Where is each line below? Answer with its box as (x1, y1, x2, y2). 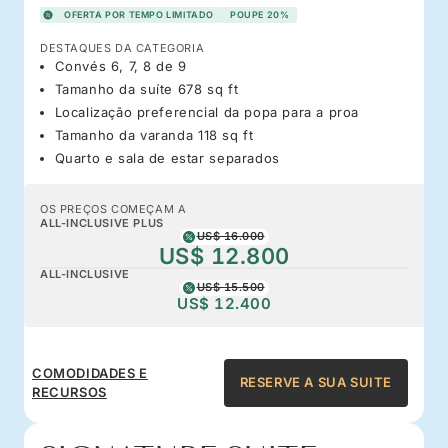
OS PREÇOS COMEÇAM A (40, 201, 187, 216)
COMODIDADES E (32, 364, 148, 381)
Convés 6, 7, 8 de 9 (54, 57, 187, 74)
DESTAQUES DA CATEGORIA (40, 40, 205, 55)
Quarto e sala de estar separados (54, 149, 280, 166)
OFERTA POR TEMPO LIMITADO (64, 8, 214, 20)
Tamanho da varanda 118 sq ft (54, 126, 254, 143)
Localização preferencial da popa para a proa (54, 103, 359, 120)
